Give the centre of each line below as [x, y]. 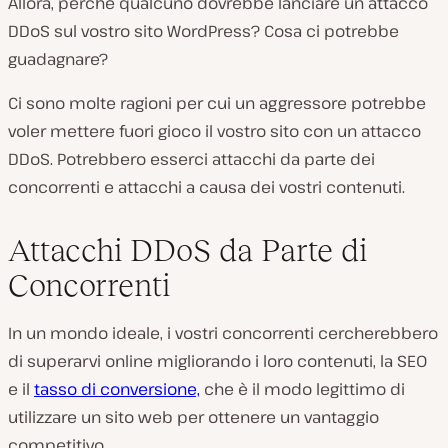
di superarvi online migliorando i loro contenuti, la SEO [217, 360]
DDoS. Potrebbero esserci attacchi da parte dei [191, 158]
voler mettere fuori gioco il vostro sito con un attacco [214, 130]
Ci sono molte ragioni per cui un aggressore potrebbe [217, 102]
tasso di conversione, [117, 388]
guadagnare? [58, 58]
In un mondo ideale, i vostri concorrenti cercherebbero [223, 332]
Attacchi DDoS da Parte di [187, 249]
